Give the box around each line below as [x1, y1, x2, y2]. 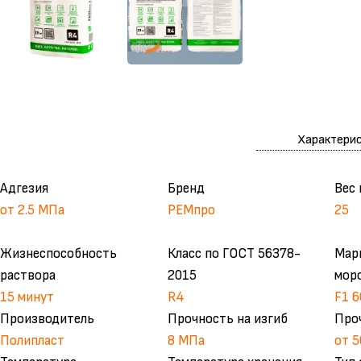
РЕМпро [167, 201, 215, 218]
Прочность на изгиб [167, 310, 288, 327]
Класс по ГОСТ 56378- [167, 245, 301, 262]
